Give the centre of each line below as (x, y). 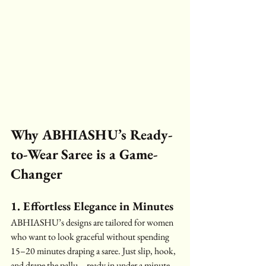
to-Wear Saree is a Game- (84, 154)
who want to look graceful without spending (91, 236)
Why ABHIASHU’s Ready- (92, 134)
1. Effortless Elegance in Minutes (92, 206)
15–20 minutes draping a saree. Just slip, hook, (94, 251)
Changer (37, 173)
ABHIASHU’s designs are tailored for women (93, 222)
